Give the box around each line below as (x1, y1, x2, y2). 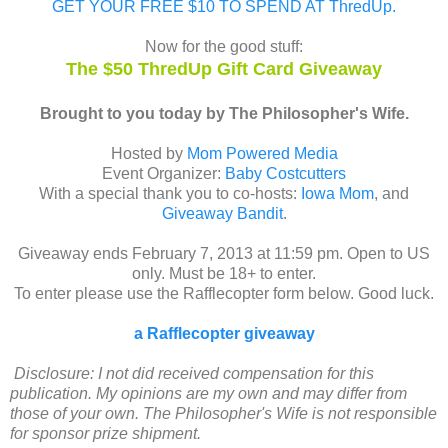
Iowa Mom (301, 185, 374, 203)
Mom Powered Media (186, 145, 338, 163)
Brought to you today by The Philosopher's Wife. (39, 105, 409, 123)
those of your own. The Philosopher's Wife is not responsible (10, 405, 437, 423)
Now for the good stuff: (145, 38, 303, 56)
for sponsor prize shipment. (10, 425, 201, 443)
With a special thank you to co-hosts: (39, 185, 301, 203)
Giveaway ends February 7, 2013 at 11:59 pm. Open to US (18, 245, 430, 263)
